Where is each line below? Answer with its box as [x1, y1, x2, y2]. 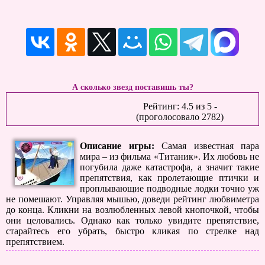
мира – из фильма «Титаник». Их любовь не [80, 151, 259, 161]
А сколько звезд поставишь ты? [72, 82, 193, 92]
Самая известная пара [161, 141, 259, 151]
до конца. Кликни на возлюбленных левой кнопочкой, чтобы [6, 205, 259, 215]
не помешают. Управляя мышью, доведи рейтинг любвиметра [6, 194, 259, 204]
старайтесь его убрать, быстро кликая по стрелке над [6, 226, 259, 236]
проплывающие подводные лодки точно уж [80, 183, 259, 193]
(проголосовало [136, 112, 202, 122]
